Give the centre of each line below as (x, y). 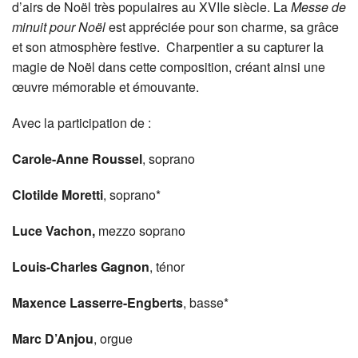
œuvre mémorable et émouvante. (105, 87)
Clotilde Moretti (58, 195)
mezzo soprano (140, 231)
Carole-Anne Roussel (77, 159)
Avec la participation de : (85, 123)
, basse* (206, 303)
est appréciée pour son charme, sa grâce (224, 27)
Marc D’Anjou (53, 339)
